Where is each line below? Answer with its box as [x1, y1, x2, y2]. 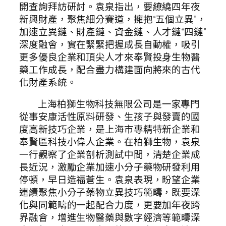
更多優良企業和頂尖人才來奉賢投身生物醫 [19, 50, 201, 64]
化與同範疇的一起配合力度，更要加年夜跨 [19, 198, 201, 212]
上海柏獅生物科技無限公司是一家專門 [38, 97, 200, 111]
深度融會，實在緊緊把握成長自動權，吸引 [19, 37, 201, 51]
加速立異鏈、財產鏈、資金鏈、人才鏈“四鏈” [19, 25, 206, 38]
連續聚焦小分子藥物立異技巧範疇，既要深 [19, 186, 201, 199]
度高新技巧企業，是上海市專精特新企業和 [19, 123, 201, 136]
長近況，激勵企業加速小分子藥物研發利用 [19, 160, 201, 174]
